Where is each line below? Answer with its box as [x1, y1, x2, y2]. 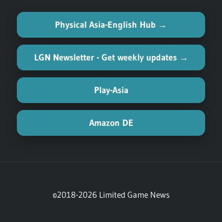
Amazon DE [89, 117, 133, 128]
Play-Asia [94, 84, 128, 96]
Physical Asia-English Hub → [55, 19, 167, 30]
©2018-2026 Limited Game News [53, 189, 169, 200]
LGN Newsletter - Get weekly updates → [34, 52, 188, 63]
